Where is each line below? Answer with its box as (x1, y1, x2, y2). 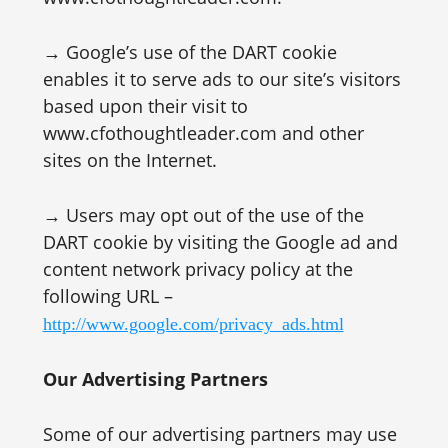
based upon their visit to (42, 94, 248, 118)
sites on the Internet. (42, 148, 217, 172)
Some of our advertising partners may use (42, 422, 397, 446)
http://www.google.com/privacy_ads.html (42, 314, 344, 334)
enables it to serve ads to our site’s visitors (42, 67, 401, 91)
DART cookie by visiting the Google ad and (42, 230, 398, 254)
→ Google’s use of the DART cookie (42, 40, 337, 64)
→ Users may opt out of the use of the (42, 203, 364, 227)
